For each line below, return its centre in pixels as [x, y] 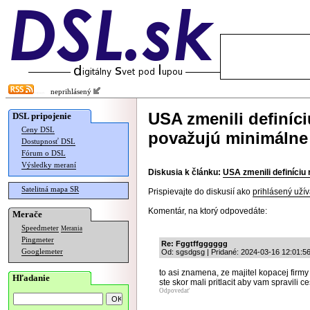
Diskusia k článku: [184, 172]
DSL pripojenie [42, 116]
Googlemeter [42, 252]
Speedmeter [40, 228]
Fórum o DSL [44, 153]
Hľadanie [31, 278]
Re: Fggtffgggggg [194, 244]
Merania [72, 228]
